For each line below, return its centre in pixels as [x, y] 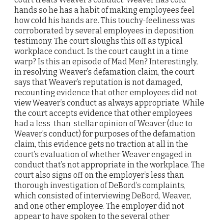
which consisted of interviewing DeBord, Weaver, [103, 195]
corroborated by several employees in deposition [104, 30]
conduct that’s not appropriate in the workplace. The [110, 165]
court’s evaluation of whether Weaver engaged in [103, 154]
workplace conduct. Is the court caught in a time [101, 51]
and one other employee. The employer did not [99, 206]
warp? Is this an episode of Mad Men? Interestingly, [106, 61]
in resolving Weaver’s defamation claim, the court [104, 72]
